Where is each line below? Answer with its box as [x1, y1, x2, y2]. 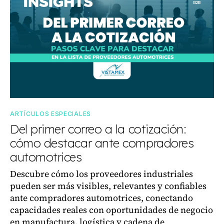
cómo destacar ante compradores [10, 135, 194, 150]
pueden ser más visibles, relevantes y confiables [10, 179, 206, 192]
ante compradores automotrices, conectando [10, 191, 193, 204]
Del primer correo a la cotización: [10, 121, 186, 136]
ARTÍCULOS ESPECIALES [10, 110, 91, 117]
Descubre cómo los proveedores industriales [10, 167, 193, 180]
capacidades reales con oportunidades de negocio [10, 203, 213, 216]
